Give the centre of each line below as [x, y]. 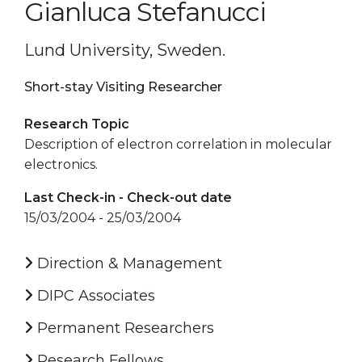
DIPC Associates [94, 295]
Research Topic [77, 124]
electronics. [61, 164]
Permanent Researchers [124, 328]
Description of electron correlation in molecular [178, 144]
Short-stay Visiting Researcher [123, 86]
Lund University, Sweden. [125, 50]
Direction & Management [128, 263]
